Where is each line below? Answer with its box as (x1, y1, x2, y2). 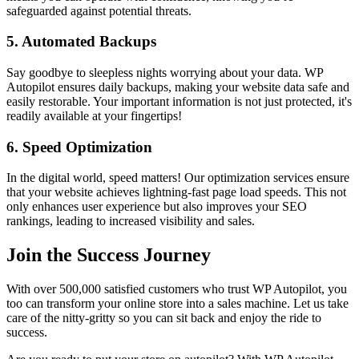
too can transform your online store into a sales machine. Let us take (6, 296, 349, 311)
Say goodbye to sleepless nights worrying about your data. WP (6, 65, 323, 79)
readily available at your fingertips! (6, 108, 182, 123)
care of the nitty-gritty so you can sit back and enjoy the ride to (6, 311, 321, 325)
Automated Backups (22, 33, 156, 50)
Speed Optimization (22, 138, 152, 155)
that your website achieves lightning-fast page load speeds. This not (6, 185, 346, 200)
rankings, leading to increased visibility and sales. (6, 214, 255, 228)
